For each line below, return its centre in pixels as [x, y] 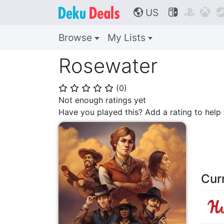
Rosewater [108, 66]
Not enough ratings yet [102, 100]
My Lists [127, 37]
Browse [76, 37]
